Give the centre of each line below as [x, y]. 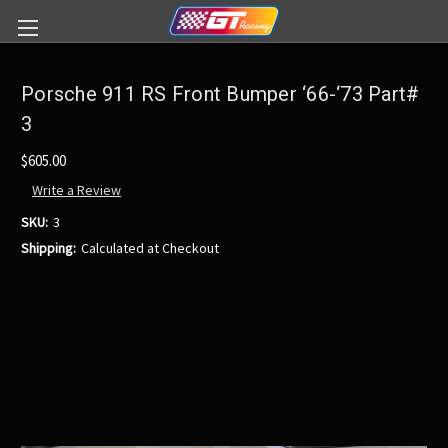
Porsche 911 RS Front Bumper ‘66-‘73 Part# [220, 94]
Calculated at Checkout [149, 248]
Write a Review [76, 190]
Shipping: [48, 248]
